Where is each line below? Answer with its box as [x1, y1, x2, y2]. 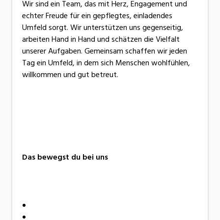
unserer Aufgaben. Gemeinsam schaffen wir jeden [22, 44, 187, 57]
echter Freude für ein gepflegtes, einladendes [22, 9, 172, 22]
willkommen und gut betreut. [22, 68, 118, 81]
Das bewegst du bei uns [22, 150, 108, 164]
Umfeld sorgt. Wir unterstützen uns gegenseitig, [22, 21, 183, 34]
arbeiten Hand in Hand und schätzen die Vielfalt [22, 32, 180, 46]
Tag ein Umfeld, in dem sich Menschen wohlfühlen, [22, 56, 190, 69]
